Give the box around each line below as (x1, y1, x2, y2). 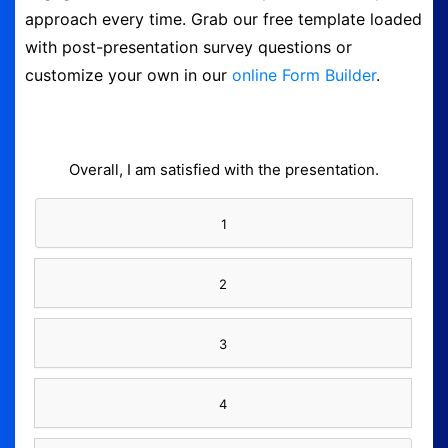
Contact (149, 78, 211, 98)
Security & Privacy (149, 134, 286, 154)
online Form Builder (232, 65, 376, 85)
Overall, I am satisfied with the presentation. (69, 159, 379, 179)
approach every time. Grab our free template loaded (25, 9, 422, 29)
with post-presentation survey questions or (25, 37, 352, 57)
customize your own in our (25, 65, 232, 85)
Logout (149, 190, 204, 210)
